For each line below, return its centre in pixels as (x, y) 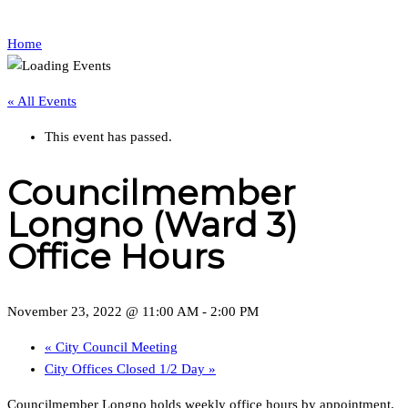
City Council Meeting (115, 347)
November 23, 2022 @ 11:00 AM (103, 312)
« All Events (42, 101)
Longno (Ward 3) (153, 224)
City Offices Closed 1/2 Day (127, 369)
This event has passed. (108, 137)
